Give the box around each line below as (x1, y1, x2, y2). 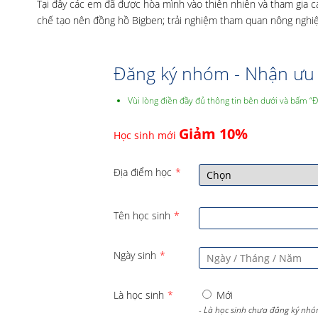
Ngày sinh (113, 248, 156, 262)
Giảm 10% (178, 124, 248, 143)
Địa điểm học (113, 165, 172, 179)
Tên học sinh (113, 209, 170, 222)
